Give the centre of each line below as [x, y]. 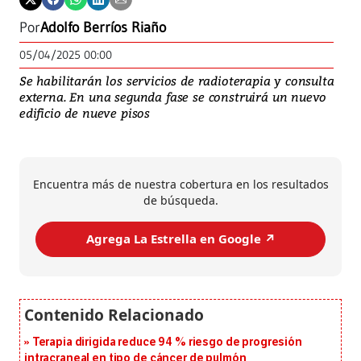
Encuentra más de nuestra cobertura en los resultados [180, 184]
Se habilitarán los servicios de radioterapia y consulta [177, 80]
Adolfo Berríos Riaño [103, 27]
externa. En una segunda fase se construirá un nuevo [173, 96]
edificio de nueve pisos [85, 112]
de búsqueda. [180, 200]
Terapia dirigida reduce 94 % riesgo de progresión [167, 342]
